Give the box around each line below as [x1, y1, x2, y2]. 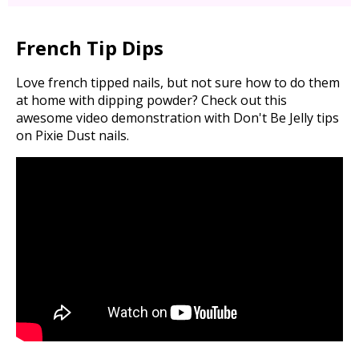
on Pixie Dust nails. [16, 127, 129, 145]
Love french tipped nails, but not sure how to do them [16, 74, 340, 92]
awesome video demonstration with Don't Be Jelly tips [16, 109, 339, 127]
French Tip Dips [16, 34, 163, 62]
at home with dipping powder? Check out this [16, 91, 287, 110]
